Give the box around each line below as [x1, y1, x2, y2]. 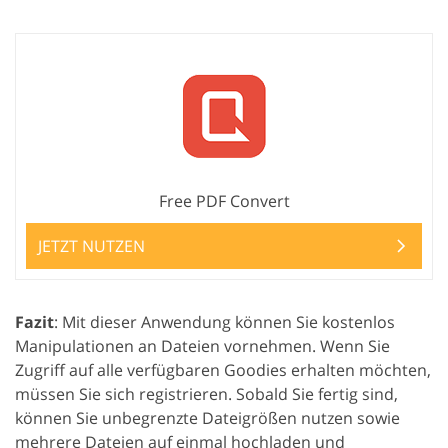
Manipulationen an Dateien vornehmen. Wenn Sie [15, 335, 390, 358]
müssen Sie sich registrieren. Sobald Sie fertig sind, [15, 383, 398, 406]
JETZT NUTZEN [38, 235, 145, 258]
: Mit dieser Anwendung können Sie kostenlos [54, 311, 395, 334]
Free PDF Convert [158, 190, 290, 213]
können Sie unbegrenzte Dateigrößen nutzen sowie [15, 407, 400, 430]
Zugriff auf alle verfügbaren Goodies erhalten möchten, [15, 359, 431, 382]
